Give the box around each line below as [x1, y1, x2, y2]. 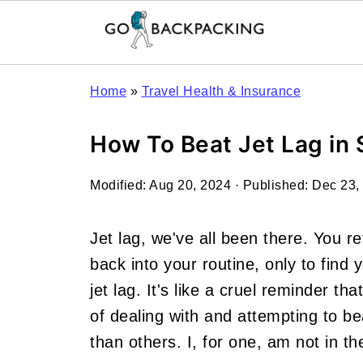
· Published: [231, 178, 312, 192]
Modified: [90, 178, 149, 192]
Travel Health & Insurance [141, 84, 301, 98]
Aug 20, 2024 [149, 178, 231, 192]
